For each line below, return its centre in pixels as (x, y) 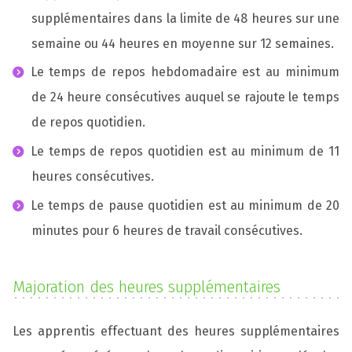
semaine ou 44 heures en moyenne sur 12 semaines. (183, 43)
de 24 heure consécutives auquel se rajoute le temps (185, 97)
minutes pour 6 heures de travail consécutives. (167, 230)
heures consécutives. (93, 177)
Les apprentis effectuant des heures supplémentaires (176, 331)
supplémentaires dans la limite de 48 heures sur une (185, 18)
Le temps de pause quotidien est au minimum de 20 (185, 205)
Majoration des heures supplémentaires (147, 286)
